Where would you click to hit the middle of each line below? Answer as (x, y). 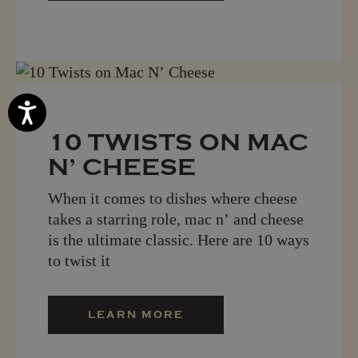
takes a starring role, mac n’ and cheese (176, 219)
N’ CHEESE (122, 167)
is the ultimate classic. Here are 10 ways (179, 239)
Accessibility (61, 107)
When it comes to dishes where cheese (173, 198)
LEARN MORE (136, 314)
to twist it (79, 260)
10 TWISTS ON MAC (178, 142)
